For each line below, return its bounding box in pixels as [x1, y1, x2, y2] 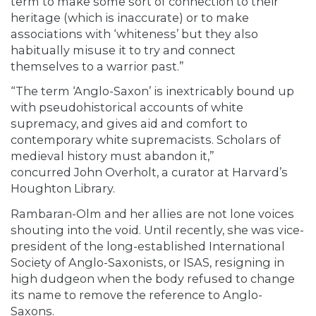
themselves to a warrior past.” [11, 59, 184, 73]
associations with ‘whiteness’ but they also [11, 26, 258, 41]
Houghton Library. [11, 181, 115, 196]
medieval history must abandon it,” [11, 149, 214, 164]
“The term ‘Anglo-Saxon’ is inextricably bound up [11, 84, 294, 99]
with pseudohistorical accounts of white [11, 100, 243, 115]
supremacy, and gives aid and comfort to [11, 116, 248, 131]
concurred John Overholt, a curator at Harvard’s [11, 165, 288, 180]
